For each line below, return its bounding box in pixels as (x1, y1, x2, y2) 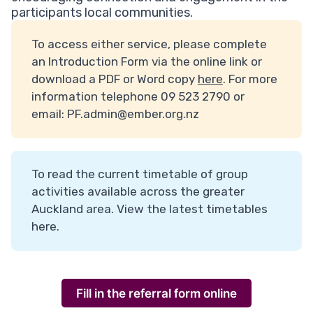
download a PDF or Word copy (31, 72, 198, 87)
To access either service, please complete (31, 37, 267, 52)
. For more (222, 72, 277, 87)
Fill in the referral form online (76, 285, 237, 300)
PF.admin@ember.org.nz (66, 107, 199, 122)
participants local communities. (11, 5, 193, 21)
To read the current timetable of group (31, 167, 248, 182)
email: (31, 107, 67, 122)
